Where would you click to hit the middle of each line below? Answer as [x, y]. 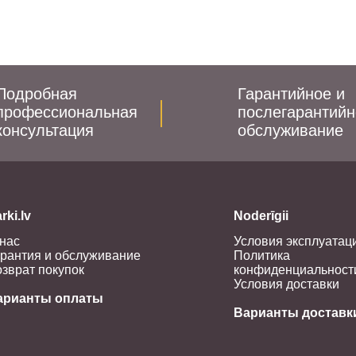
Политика [262, 255]
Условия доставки [286, 284]
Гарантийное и [291, 94]
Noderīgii [261, 216]
